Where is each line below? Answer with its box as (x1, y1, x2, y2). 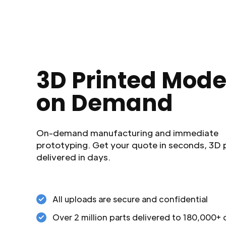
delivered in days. (36, 151, 110, 162)
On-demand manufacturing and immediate (36, 127, 218, 138)
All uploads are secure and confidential (52, 194, 208, 204)
